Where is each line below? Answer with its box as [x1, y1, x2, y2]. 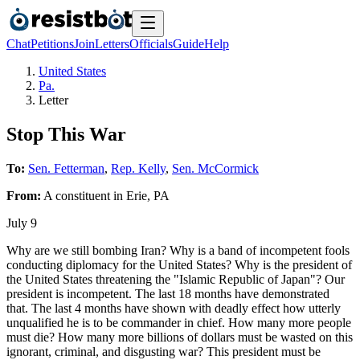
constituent [55, 188, 110, 202]
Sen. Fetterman [28, 161, 104, 175]
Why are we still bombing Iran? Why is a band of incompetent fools [6, 243, 350, 257]
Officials [129, 37, 173, 51]
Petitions [31, 37, 74, 51]
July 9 [6, 215, 37, 230]
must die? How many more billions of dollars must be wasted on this [6, 329, 353, 344]
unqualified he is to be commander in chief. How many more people [6, 315, 351, 329]
